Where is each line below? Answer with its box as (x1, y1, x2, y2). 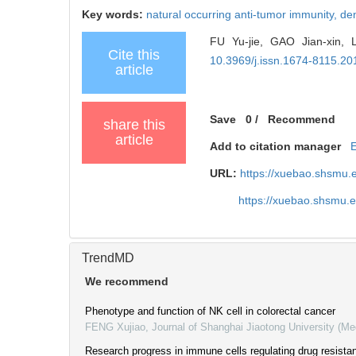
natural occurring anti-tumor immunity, (146, 7, 340, 21)
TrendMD (82, 250, 134, 265)
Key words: (82, 7, 146, 21)
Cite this (108, 46, 160, 63)
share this (103, 116, 165, 133)
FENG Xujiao (85, 320, 145, 333)
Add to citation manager (210, 139, 342, 153)
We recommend (85, 274, 168, 288)
